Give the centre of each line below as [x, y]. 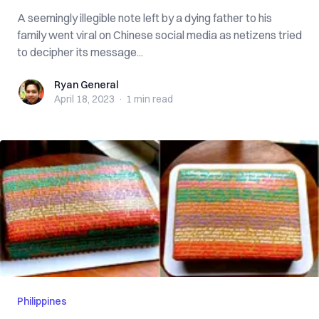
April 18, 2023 [84, 99]
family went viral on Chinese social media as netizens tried [159, 35]
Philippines [42, 301]
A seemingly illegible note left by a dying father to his [145, 18]
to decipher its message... [80, 52]
